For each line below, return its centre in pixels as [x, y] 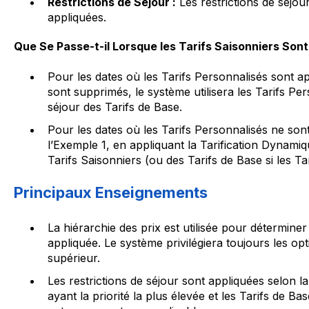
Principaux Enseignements [110, 193]
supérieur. [73, 258]
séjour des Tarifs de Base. [114, 107]
